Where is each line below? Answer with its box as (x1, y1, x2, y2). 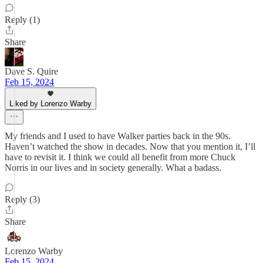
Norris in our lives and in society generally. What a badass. (5, 163, 221, 173)
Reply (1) (5, 15, 40, 25)
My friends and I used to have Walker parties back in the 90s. (5, 131, 231, 141)
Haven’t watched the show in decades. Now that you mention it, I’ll (5, 141, 255, 151)
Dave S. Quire (5, 66, 58, 76)
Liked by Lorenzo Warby (9, 99, 92, 108)
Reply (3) (5, 194, 40, 204)
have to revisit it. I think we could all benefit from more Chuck (5, 152, 235, 162)
